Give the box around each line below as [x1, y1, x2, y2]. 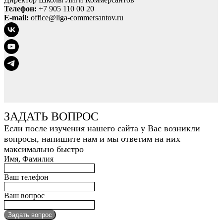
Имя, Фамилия [4, 155, 54, 164]
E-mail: [4, 13, 29, 22]
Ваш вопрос [4, 191, 45, 200]
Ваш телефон [4, 173, 49, 182]
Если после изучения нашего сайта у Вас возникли [4, 123, 200, 134]
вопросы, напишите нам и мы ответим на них [4, 134, 180, 144]
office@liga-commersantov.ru [29, 13, 123, 22]
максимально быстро [4, 144, 84, 155]
